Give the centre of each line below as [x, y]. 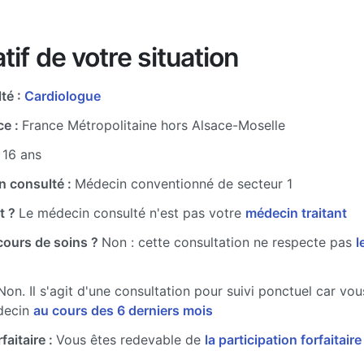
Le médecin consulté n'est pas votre [132, 213]
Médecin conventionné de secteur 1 [184, 184]
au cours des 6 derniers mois [123, 310]
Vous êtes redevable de [130, 340]
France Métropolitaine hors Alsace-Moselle [154, 125]
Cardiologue [63, 96]
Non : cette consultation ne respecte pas [229, 242]
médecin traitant [296, 213]
